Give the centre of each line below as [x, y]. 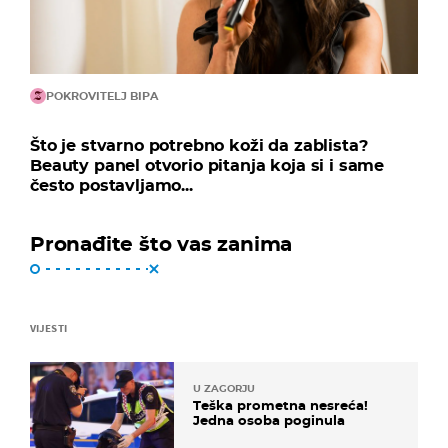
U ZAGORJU [224, 389]
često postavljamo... [111, 186]
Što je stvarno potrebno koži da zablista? [199, 146]
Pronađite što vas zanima [161, 244]
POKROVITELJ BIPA [102, 96]
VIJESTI [48, 328]
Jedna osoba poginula [269, 420]
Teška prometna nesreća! [280, 405]
